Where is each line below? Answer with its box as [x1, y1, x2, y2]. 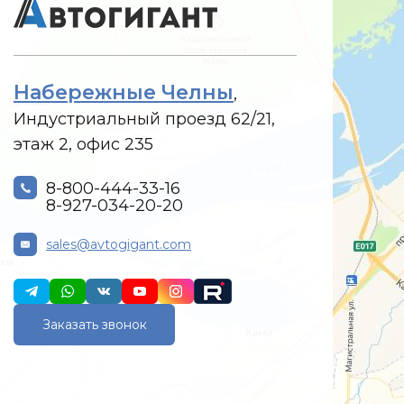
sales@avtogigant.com [46, 235, 191, 252]
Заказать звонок [41, 316, 147, 333]
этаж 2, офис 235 [14, 133, 153, 154]
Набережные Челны [14, 79, 234, 105]
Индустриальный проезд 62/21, [14, 108, 275, 129]
